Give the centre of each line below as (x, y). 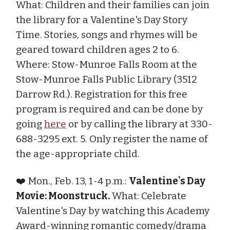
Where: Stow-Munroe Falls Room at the (107, 64)
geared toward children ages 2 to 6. (98, 49)
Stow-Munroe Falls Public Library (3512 (107, 79)
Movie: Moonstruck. (63, 196)
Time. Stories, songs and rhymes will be (107, 34)
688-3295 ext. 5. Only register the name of (112, 139)
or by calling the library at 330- (139, 124)
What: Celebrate (148, 196)
